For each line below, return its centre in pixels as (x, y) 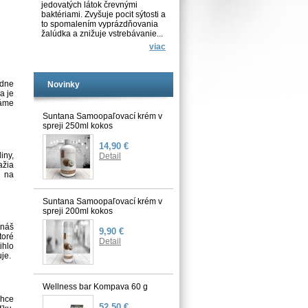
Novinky (64, 85)
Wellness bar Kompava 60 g (95, 287)
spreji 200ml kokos (78, 211)
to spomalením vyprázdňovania (100, 24)
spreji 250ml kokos (78, 126)
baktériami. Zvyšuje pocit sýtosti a (103, 14)
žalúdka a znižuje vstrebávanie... (102, 34)
